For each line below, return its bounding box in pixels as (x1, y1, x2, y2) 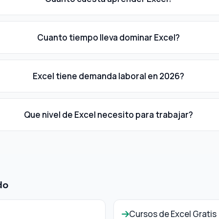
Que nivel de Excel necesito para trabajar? (24, 109, 193, 120)
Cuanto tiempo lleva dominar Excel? (37, 32, 180, 43)
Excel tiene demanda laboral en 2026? (33, 70, 184, 82)
